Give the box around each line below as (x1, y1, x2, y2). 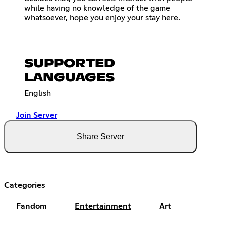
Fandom (16, 202, 47, 211)
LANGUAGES (24, 72, 115, 84)
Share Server (77, 132, 124, 141)
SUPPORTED (24, 58, 115, 70)
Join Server (16, 111, 57, 120)
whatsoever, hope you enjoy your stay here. (24, 14, 180, 22)
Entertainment (75, 202, 131, 211)
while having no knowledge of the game (24, 4, 170, 13)
